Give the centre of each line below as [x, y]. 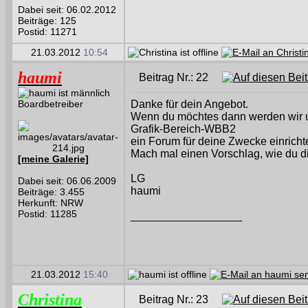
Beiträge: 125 [47, 21]
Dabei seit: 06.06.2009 [67, 181]
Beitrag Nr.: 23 [180, 299]
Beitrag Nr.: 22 [180, 77]
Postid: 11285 [47, 214]
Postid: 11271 [47, 32]
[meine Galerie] [53, 159]
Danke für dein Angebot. [189, 104]
